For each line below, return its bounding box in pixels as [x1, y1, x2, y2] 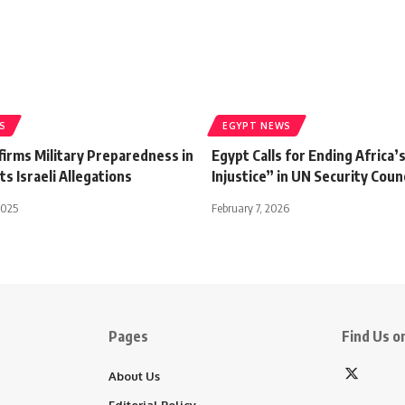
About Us [108, 368, 160, 383]
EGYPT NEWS [222, 119, 291, 131]
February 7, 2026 [212, 200, 289, 215]
